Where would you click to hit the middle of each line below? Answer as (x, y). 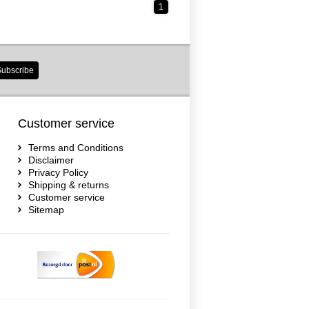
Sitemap (46, 210)
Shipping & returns (69, 185)
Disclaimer (51, 160)
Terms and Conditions (76, 148)
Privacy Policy (58, 172)
